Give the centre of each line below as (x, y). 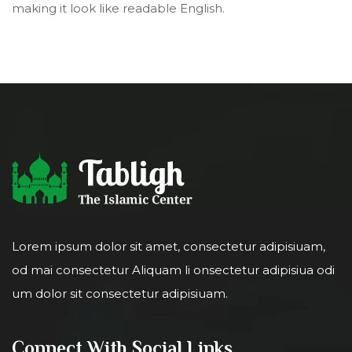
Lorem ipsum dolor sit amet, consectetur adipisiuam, (169, 246)
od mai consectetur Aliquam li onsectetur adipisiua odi (173, 269)
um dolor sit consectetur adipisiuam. (120, 293)
